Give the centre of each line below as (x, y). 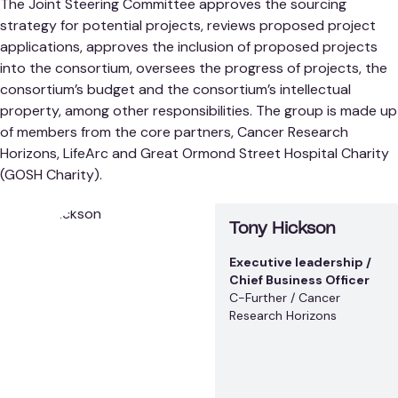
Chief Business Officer (300, 279)
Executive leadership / (301, 262)
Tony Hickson (283, 229)
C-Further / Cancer (285, 297)
